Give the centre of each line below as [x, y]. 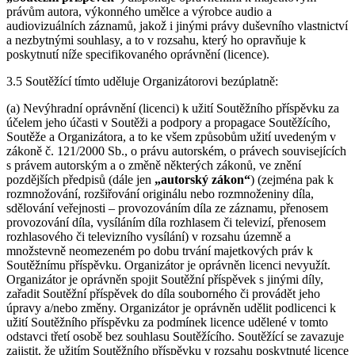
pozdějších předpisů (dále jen [80, 179]
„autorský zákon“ [202, 179]
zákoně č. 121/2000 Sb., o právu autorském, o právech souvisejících [176, 151]
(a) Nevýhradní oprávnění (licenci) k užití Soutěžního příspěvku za [173, 108]
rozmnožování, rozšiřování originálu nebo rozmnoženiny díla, [160, 194]
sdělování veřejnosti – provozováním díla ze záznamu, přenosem [167, 208]
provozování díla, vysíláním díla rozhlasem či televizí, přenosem [166, 222]
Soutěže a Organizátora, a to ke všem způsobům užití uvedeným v [171, 137]
